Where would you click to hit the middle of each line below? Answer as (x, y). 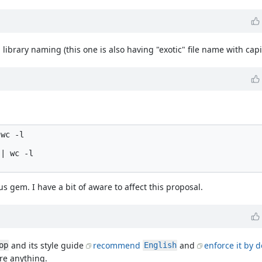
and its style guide (48, 245)
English (160, 245)
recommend (118, 245)
